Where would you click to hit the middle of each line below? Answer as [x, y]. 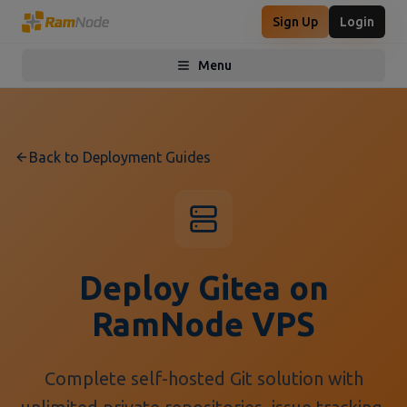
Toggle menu [242, 73]
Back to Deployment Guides [120, 157]
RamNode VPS [203, 324]
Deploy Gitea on [203, 288]
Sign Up [295, 21]
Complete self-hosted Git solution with [203, 378]
